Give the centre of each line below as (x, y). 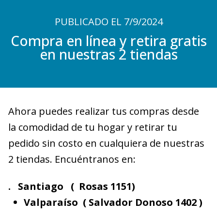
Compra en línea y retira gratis (108, 40)
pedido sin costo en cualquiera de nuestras (106, 143)
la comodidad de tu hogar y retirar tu (93, 127)
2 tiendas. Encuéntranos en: (72, 159)
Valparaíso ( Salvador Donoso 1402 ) (113, 202)
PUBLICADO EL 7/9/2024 (108, 22)
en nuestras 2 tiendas (108, 54)
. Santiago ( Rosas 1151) (71, 186)
